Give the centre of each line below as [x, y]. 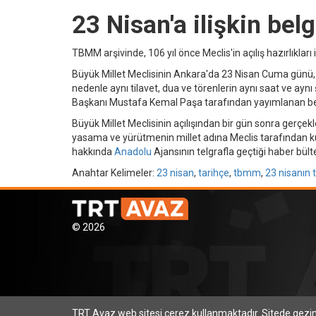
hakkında [93, 151]
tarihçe [214, 172]
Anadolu [133, 151]
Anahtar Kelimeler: [114, 172]
